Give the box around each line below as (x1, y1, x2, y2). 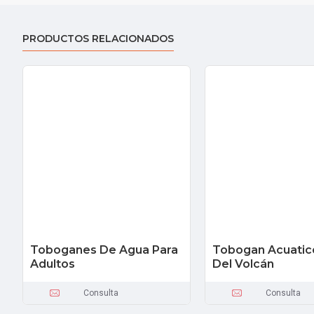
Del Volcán (212, 257, 274, 271)
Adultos (30, 257, 75, 271)
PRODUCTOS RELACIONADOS (22, 32, 174, 45)
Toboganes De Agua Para (30, 243, 178, 257)
